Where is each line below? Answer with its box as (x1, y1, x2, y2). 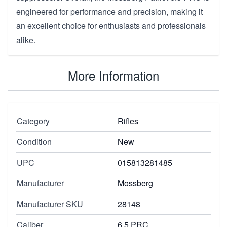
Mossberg (118, 177, 153, 189)
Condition (17, 135, 52, 147)
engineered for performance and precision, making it (16, 5, 203, 17)
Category (17, 115, 50, 127)
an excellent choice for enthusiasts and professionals (16, 19, 206, 31)
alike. (16, 33, 35, 46)
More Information (68, 66, 159, 84)
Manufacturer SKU (17, 198, 83, 210)
